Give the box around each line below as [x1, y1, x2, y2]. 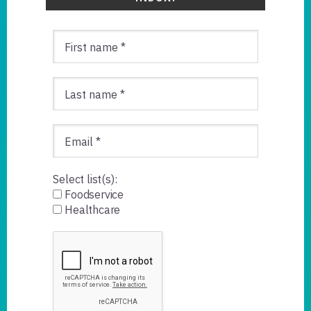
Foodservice [62, 187, 124, 201]
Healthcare [62, 202, 121, 217]
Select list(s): [53, 171, 117, 186]
